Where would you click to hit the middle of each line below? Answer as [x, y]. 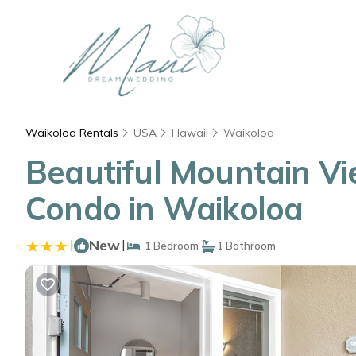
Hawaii [190, 133]
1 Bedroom [169, 246]
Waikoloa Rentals [74, 133]
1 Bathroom [245, 246]
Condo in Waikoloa [164, 208]
